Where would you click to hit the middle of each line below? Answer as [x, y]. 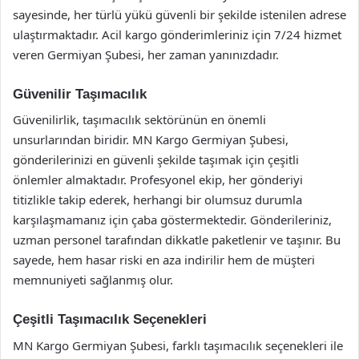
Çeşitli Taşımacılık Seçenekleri [110, 319]
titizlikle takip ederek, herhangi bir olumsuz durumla [157, 200]
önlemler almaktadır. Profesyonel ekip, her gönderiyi [158, 179]
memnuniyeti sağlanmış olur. [93, 280]
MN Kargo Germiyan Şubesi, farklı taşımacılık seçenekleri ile [178, 345]
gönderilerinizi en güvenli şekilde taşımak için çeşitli [156, 159]
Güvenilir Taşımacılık [80, 94]
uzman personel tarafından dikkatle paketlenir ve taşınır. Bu [177, 240]
